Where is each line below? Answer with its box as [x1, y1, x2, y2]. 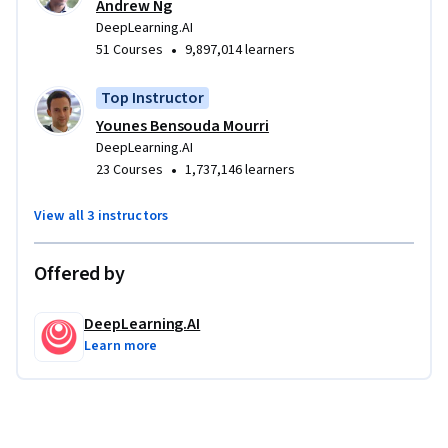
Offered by [34, 259, 125, 288]
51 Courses [96, 39, 163, 60]
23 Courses [96, 159, 163, 180]
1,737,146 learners [185, 159, 295, 180]
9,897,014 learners [185, 39, 295, 60]
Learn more [84, 335, 158, 356]
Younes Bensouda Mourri [96, 114, 269, 137]
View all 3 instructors [34, 205, 169, 226]
